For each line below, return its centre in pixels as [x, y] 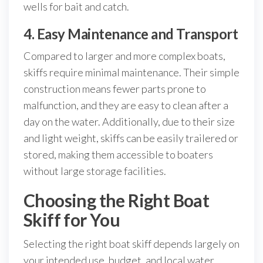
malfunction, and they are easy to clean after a [126, 105]
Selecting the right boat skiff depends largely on [131, 244]
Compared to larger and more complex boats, [124, 56]
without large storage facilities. [95, 171]
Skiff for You [72, 220]
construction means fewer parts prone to [115, 89]
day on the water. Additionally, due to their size [129, 122]
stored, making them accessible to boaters [118, 154]
